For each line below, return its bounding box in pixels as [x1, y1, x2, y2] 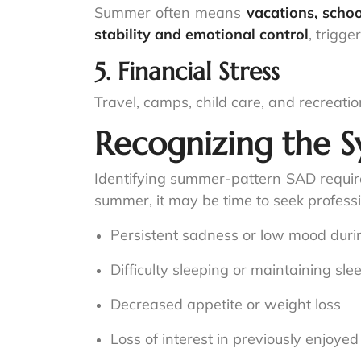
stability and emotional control [94, 25, 309, 44]
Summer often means [94, 3, 247, 23]
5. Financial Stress [94, 56, 280, 87]
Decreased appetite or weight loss [110, 295, 341, 314]
